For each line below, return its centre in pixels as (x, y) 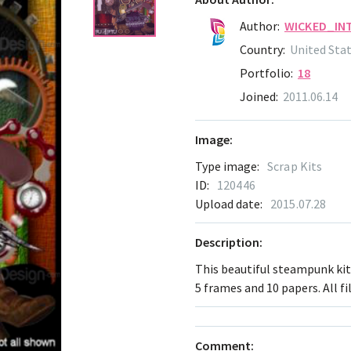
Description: (229, 242)
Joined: (259, 96)
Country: (262, 49)
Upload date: (229, 204)
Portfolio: (266, 73)
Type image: (227, 166)
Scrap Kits (295, 166)
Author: (260, 26)
